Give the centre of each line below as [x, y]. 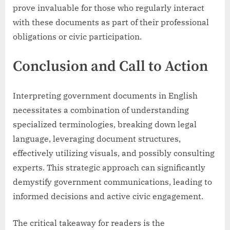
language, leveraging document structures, [97, 138]
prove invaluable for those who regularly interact [109, 8]
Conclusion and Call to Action [110, 67]
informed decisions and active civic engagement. [108, 196]
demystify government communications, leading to [112, 181]
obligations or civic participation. [77, 37]
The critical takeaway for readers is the [89, 223]
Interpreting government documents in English [105, 95]
